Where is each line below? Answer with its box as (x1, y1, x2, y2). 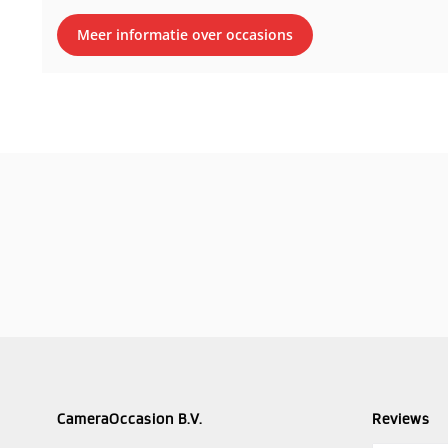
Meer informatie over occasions (77, 25, 293, 45)
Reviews (372, 411, 430, 429)
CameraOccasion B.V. (57, 411, 203, 429)
